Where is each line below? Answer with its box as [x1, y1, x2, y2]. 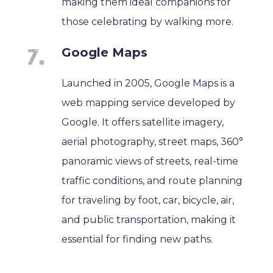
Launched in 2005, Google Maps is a [62, 77, 235, 89]
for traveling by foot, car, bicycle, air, [62, 194, 235, 206]
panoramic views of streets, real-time [62, 155, 239, 167]
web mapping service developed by [62, 96, 236, 108]
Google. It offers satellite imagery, [62, 116, 224, 128]
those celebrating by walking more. [62, 15, 234, 27]
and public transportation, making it [62, 213, 236, 225]
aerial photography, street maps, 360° [62, 135, 244, 147]
